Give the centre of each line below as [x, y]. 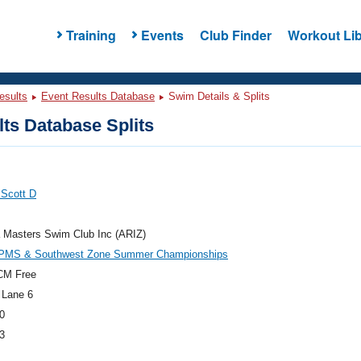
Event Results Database [98, 96]
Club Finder [235, 35]
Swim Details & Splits [218, 96]
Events [162, 35]
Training [91, 35]
